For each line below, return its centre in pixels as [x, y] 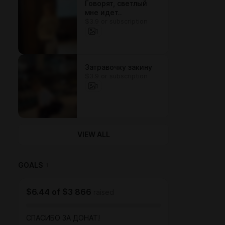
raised [104, 192]
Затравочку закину [119, 67]
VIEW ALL [93, 135]
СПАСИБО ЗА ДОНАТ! [63, 218]
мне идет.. [103, 13]
